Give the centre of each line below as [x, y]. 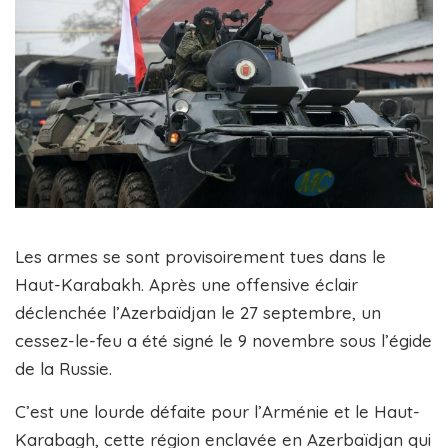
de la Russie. [63, 368]
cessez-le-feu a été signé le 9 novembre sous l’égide [223, 340]
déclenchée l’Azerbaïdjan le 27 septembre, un [198, 312]
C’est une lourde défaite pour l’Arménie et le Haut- [217, 411]
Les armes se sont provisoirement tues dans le [200, 256]
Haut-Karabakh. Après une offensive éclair [186, 284]
